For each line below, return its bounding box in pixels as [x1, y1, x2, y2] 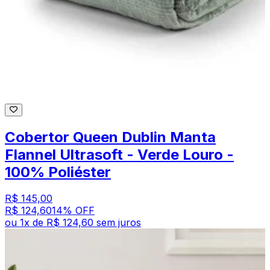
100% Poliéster [5, 163, 111, 181]
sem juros [96, 216, 141, 229]
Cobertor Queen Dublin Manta [5, 128, 216, 146]
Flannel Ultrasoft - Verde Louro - [5, 145, 234, 163]
